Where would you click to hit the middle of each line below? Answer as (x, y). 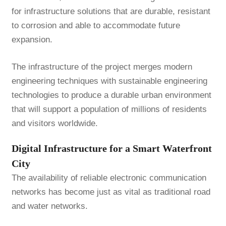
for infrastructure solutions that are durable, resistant (111, 12)
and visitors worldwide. (54, 124)
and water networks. (49, 206)
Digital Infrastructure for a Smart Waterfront (111, 149)
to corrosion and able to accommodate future (96, 26)
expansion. (32, 40)
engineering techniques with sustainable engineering (109, 81)
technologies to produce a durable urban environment (111, 95)
